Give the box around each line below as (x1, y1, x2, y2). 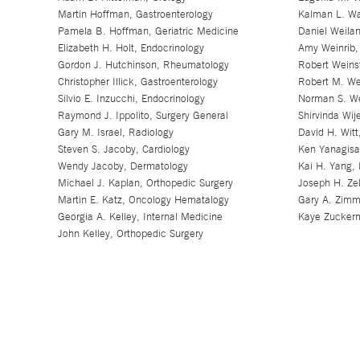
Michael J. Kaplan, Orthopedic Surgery (57, 176, 233, 190)
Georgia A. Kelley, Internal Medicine (57, 210, 223, 223)
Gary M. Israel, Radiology (57, 125, 174, 139)
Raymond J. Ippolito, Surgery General (57, 108, 228, 122)
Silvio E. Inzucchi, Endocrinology (57, 92, 205, 105)
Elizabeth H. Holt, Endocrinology (57, 41, 204, 55)
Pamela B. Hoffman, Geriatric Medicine (57, 24, 239, 38)
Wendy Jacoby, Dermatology (57, 159, 188, 173)
